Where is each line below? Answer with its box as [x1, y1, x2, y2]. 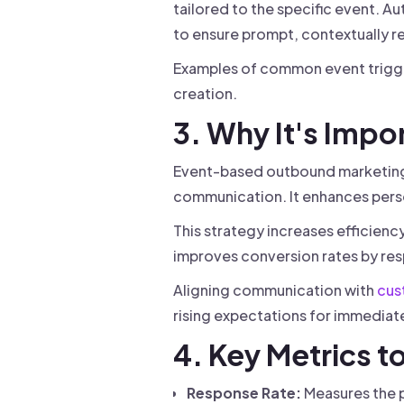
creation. [173, 84, 237, 103]
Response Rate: [187, 383, 301, 402]
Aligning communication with [173, 280, 377, 299]
